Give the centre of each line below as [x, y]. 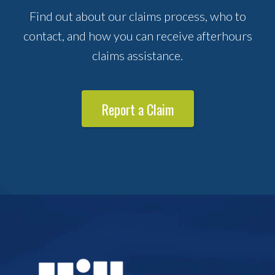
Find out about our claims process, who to [137, 16]
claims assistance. [137, 56]
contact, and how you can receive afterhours [137, 36]
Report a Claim [137, 110]
